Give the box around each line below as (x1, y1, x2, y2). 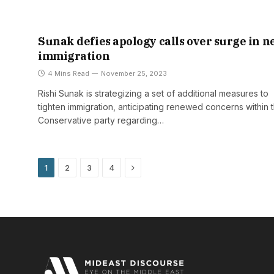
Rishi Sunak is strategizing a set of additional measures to (38, 88, 268, 99)
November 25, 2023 (101, 69, 167, 78)
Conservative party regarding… (38, 115, 164, 126)
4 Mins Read (48, 69, 89, 78)
